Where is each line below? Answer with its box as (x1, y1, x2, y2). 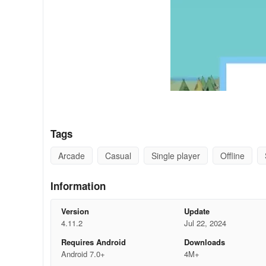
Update (184, 205, 210, 217)
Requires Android (61, 236, 126, 248)
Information (50, 179, 106, 193)
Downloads (184, 236, 226, 248)
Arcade (58, 150, 85, 161)
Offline (220, 150, 245, 161)
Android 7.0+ (61, 248, 105, 259)
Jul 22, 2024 (184, 217, 227, 229)
